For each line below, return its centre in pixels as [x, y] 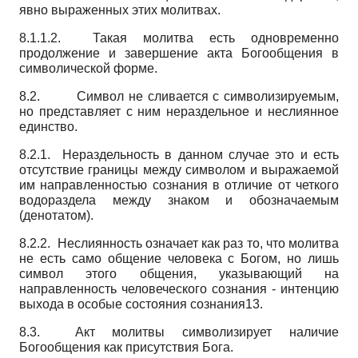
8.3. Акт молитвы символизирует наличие [179, 332]
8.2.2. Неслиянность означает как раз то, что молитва [179, 243]
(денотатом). [56, 215]
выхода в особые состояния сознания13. [141, 304]
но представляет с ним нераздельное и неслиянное [179, 111]
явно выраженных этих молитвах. [120, 10]
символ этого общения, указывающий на [179, 273]
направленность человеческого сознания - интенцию [179, 288]
